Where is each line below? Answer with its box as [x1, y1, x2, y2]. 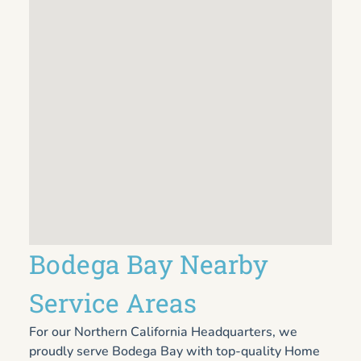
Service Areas [29, 284, 197, 320]
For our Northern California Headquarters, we [29, 322, 297, 341]
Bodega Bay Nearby [29, 246, 268, 281]
